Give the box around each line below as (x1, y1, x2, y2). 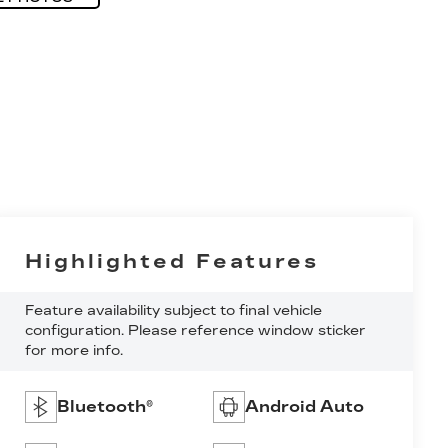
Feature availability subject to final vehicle (24, 302, 322, 320)
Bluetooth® (56, 397, 153, 417)
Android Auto (244, 397, 364, 417)
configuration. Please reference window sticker (24, 322, 366, 340)
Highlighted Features (24, 248, 319, 273)
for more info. (24, 342, 123, 360)
